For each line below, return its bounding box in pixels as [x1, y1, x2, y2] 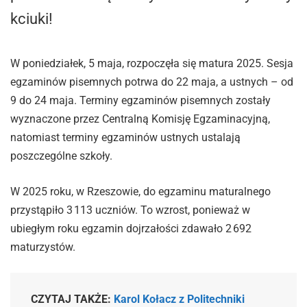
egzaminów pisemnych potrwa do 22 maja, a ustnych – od [10, 75, 293, 88]
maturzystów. [10, 240, 75, 254]
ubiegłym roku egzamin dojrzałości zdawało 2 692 [10, 221, 251, 235]
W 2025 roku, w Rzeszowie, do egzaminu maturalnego [10, 184, 271, 198]
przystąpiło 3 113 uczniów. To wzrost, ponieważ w [10, 203, 250, 217]
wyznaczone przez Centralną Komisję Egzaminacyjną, [10, 112, 270, 125]
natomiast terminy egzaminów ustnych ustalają [10, 130, 241, 144]
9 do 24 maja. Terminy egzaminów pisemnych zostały [10, 93, 271, 107]
